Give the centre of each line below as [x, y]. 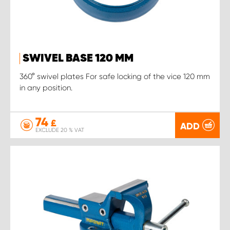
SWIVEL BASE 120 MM [78, 58]
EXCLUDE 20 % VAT [60, 130]
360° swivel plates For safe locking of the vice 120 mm [115, 76]
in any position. [46, 88]
